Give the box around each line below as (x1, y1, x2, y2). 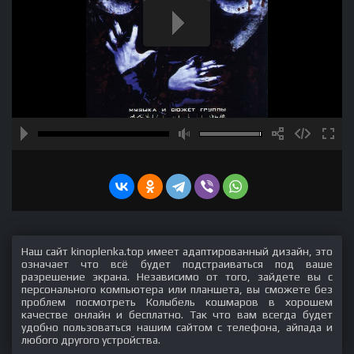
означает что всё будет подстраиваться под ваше (21, 258, 333, 270)
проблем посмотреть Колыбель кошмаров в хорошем (21, 296, 333, 308)
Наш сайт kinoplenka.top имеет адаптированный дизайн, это (21, 245, 333, 258)
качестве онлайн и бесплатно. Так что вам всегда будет (21, 308, 333, 321)
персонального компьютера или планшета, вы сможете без (21, 283, 333, 296)
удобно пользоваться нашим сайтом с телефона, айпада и (21, 321, 333, 333)
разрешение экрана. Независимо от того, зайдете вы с (21, 270, 333, 283)
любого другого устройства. (21, 333, 160, 346)
